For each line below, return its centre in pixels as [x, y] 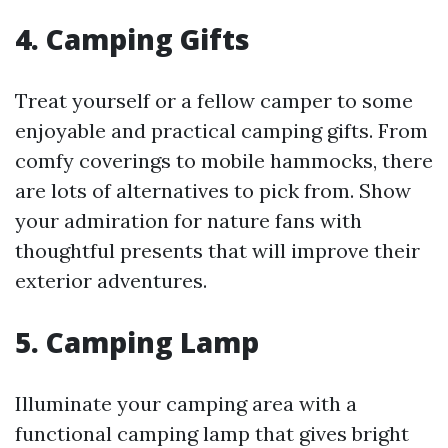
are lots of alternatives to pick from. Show [213, 191]
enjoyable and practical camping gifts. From [221, 131]
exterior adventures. [111, 281]
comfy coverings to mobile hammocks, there [224, 161]
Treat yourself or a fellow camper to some [214, 101]
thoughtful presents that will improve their [217, 251]
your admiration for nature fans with [188, 221]
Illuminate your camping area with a [186, 404]
